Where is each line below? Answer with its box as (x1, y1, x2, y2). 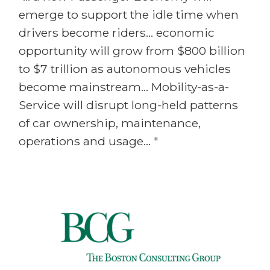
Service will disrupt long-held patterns (19, 98, 238, 112)
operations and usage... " (19, 134, 159, 148)
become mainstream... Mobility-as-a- (19, 80, 229, 94)
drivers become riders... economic (19, 25, 215, 40)
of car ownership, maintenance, (19, 116, 201, 130)
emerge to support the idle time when (19, 7, 239, 22)
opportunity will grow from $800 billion (19, 43, 245, 58)
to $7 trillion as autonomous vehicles (19, 61, 231, 76)
